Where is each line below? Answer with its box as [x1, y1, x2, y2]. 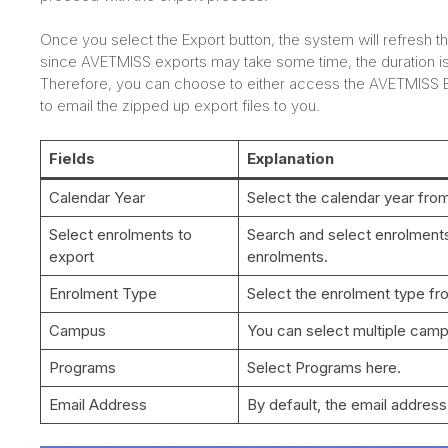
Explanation [246, 148, 334, 168]
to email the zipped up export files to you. [40, 96, 320, 116]
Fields [48, 148, 95, 168]
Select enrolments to [48, 224, 192, 244]
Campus [48, 320, 106, 340]
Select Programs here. [246, 357, 401, 377]
